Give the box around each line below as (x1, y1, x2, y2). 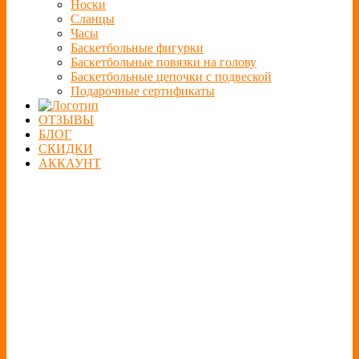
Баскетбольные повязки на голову (71, 55, 256, 70)
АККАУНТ (38, 156, 101, 171)
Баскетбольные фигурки (71, 41, 204, 55)
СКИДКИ (38, 142, 93, 156)
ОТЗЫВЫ (38, 113, 94, 127)
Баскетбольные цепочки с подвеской (71, 70, 272, 84)
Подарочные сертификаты (71, 84, 215, 99)
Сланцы (71, 12, 115, 26)
